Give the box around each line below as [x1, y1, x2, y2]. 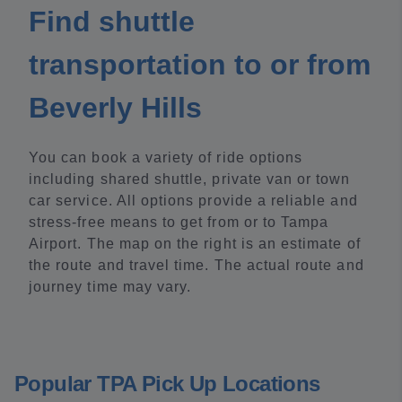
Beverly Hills [29, 92, 202, 124]
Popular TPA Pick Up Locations [14, 371, 320, 396]
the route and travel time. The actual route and [29, 258, 364, 273]
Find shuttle [29, 5, 195, 38]
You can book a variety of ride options [29, 150, 303, 165]
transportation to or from [29, 48, 371, 81]
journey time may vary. [29, 279, 192, 294]
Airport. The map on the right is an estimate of [29, 236, 361, 251]
